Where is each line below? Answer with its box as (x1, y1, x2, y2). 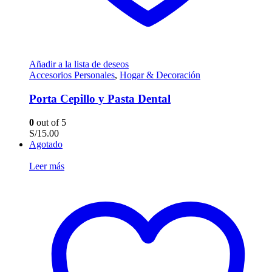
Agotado (29, 138, 63, 149)
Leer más (29, 160, 64, 171)
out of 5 (34, 117, 66, 127)
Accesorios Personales (29, 70, 115, 81)
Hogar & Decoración (120, 70, 200, 81)
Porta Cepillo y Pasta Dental (29, 92, 171, 105)
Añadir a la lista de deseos (29, 59, 129, 70)
